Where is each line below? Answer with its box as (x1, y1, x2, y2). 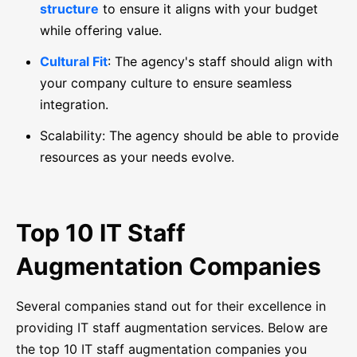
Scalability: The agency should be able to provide (40, 127, 339, 144)
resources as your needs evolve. (40, 149, 234, 166)
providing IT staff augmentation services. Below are (16, 320, 328, 336)
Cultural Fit (40, 53, 108, 70)
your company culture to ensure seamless (40, 75, 292, 92)
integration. (40, 96, 108, 113)
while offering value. (40, 22, 162, 39)
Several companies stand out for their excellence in (16, 298, 326, 315)
